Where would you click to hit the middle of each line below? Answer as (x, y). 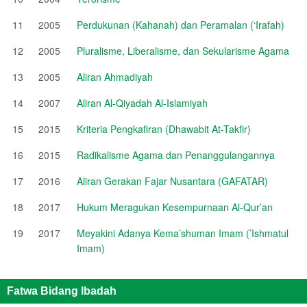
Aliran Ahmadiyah (115, 76)
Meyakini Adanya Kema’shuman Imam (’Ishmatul (183, 233)
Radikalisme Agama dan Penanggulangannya (176, 155)
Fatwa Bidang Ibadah (62, 291)
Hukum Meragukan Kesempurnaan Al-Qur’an (175, 207)
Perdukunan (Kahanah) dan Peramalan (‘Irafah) (181, 24)
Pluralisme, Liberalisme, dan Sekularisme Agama (183, 50)
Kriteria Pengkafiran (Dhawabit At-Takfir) (164, 128)
